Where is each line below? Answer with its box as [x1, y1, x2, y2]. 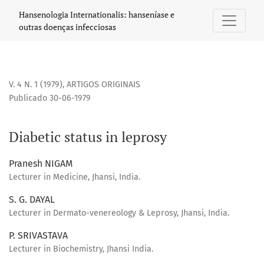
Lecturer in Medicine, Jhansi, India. [9, 172, 140, 183]
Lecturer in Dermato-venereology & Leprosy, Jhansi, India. [9, 208, 229, 219]
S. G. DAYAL [9, 194, 55, 206]
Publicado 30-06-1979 [9, 93, 91, 104]
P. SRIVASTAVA [9, 230, 68, 242]
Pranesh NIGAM [9, 158, 72, 170]
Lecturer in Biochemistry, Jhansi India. [9, 244, 153, 255]
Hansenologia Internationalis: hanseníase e [19, 9, 174, 20]
